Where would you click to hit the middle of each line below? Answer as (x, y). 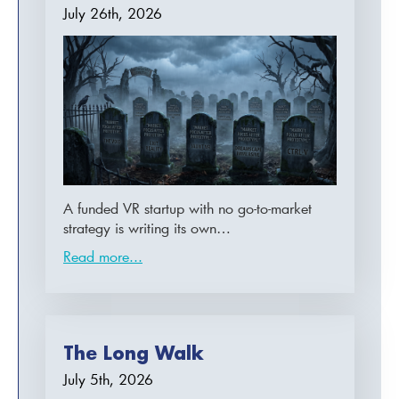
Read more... (103, 256)
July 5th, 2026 (108, 379)
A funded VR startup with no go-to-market (187, 208)
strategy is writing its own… (147, 227)
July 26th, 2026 (113, 13)
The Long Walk (134, 352)
